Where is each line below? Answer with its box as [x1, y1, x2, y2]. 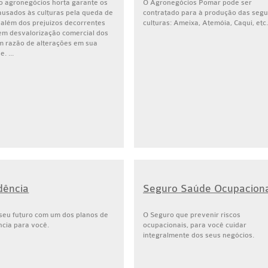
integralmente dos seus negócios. [142, 231, 254, 239]
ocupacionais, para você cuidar [142, 221, 246, 229]
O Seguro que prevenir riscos [142, 211, 240, 219]
